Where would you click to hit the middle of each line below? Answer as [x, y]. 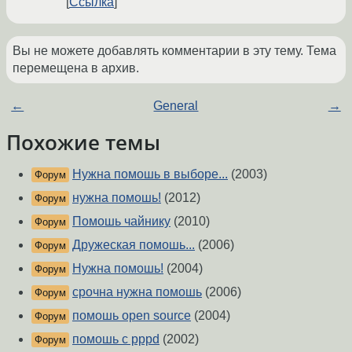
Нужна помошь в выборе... [150, 174]
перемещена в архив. [76, 68]
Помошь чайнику [121, 221]
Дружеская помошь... [134, 244]
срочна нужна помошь [137, 291]
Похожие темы [83, 143]
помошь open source [132, 315]
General [176, 106]
